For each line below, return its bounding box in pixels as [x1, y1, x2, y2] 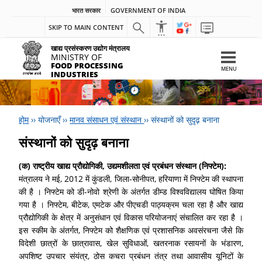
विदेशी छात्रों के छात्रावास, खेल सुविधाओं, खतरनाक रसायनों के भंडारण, [19, 237, 243, 249]
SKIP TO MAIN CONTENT [48, 23, 123, 32]
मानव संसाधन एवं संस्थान [70, 113, 144, 125]
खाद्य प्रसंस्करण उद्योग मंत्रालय [51, 44, 130, 53]
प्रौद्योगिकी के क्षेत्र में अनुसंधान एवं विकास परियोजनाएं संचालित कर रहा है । [19, 211, 243, 223]
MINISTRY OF [51, 51, 102, 63]
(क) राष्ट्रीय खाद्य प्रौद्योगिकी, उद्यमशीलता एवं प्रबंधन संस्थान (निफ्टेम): [19, 160, 227, 171]
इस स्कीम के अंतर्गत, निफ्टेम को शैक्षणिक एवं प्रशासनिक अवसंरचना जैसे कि [19, 224, 243, 236]
